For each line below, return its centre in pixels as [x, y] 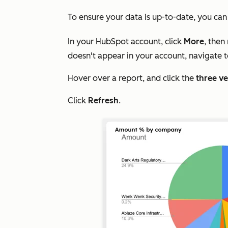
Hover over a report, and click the [132, 78]
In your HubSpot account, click [126, 41]
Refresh [103, 101]
